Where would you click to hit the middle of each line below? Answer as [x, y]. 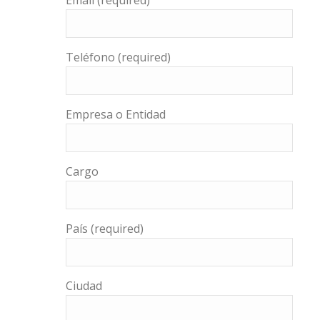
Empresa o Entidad [116, 114]
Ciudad [84, 286]
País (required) [105, 229]
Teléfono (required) [118, 57]
